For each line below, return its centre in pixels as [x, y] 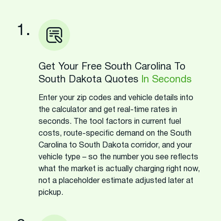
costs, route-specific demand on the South [115, 133]
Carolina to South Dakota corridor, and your [115, 145]
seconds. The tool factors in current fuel [110, 122]
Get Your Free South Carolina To [112, 67]
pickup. [51, 193]
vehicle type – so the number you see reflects [118, 157]
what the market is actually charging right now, [119, 169]
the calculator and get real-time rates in [108, 110]
